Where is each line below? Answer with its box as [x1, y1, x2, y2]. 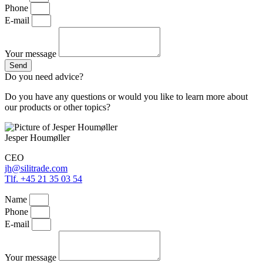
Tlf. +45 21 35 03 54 [5, 173, 82, 184]
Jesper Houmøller [5, 132, 70, 143]
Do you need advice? [5, 71, 83, 82]
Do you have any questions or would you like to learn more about [5, 91, 248, 102]
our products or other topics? [5, 102, 110, 112]
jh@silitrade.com [5, 163, 68, 173]
